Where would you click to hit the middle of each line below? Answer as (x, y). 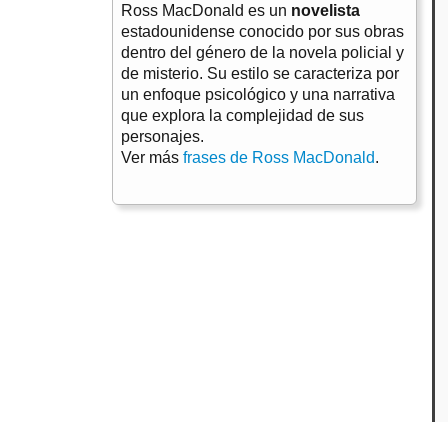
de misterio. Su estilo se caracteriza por (260, 74)
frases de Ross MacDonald (279, 158)
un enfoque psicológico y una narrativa (258, 95)
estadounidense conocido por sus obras (262, 32)
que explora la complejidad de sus (242, 116)
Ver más (152, 158)
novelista (325, 11)
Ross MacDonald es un (206, 11)
